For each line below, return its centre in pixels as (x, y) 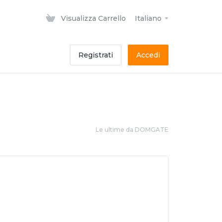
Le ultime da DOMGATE (132, 130)
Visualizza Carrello (93, 18)
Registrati (96, 55)
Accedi (148, 55)
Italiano (149, 18)
